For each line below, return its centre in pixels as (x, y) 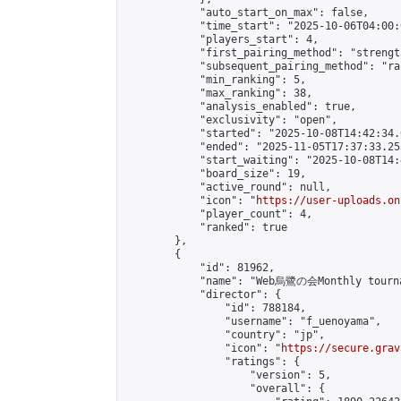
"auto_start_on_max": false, (247, 13)
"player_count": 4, (218, 214)
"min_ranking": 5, (215, 80)
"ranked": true (206, 227)
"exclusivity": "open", (231, 120)
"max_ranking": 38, (218, 93)
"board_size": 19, (215, 174)
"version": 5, (228, 375)
